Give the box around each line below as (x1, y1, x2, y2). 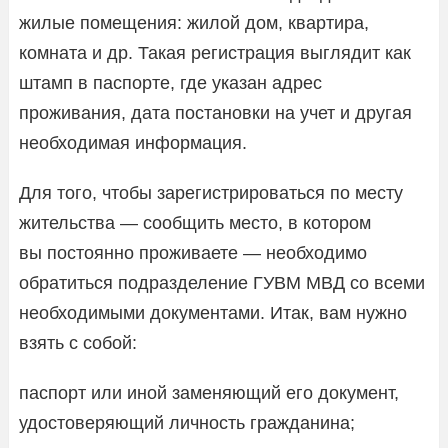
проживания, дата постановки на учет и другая (19, 102, 412, 123)
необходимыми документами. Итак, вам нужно (19, 302, 407, 323)
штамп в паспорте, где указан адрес (19, 72, 322, 93)
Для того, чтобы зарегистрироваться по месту (19, 182, 403, 203)
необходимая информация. (19, 132, 247, 153)
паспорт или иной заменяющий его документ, (19, 382, 399, 403)
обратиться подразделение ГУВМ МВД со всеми (19, 272, 425, 293)
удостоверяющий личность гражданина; (19, 412, 355, 433)
